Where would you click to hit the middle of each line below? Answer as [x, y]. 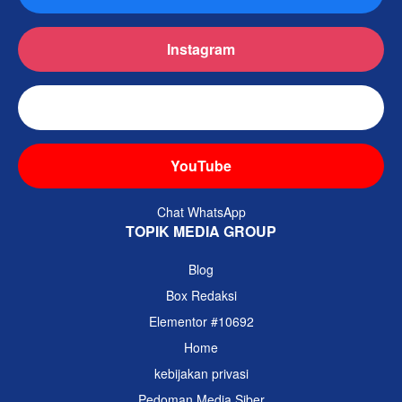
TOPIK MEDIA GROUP [201, 232]
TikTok [201, 108]
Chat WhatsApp [201, 212]
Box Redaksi [201, 296]
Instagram [201, 49]
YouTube [201, 166]
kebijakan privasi [201, 374]
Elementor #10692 [201, 322]
